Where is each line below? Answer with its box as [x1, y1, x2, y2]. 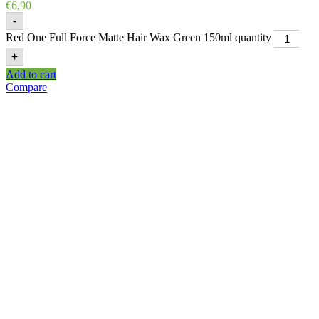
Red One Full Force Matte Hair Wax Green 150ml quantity [6, 31, 271, 44]
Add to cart [6, 68, 56, 81]
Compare [6, 81, 47, 94]
